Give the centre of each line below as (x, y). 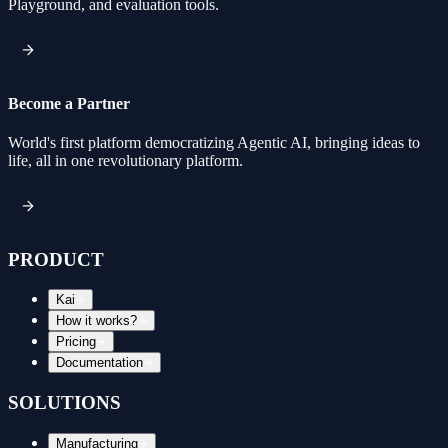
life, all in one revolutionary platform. (125, 161)
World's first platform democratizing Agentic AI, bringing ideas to (214, 143)
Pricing (76, 342)
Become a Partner (69, 103)
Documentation (99, 363)
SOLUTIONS (64, 403)
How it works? (96, 321)
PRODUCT (56, 259)
